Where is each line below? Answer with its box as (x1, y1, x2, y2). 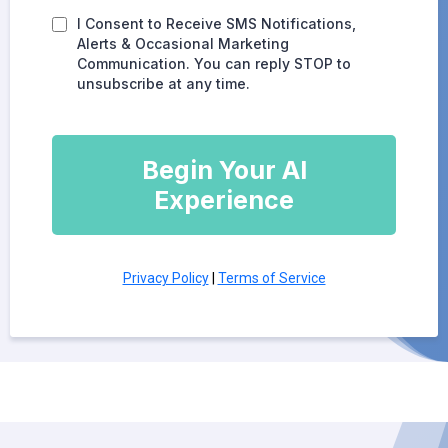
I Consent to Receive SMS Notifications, (77, 15, 356, 33)
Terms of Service (217, 270, 326, 287)
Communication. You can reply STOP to (77, 55, 351, 73)
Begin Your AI (141, 155, 307, 186)
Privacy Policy (122, 270, 209, 287)
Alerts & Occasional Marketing (77, 35, 289, 53)
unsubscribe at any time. (77, 75, 250, 93)
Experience (154, 185, 294, 216)
